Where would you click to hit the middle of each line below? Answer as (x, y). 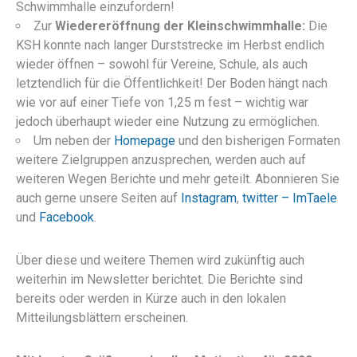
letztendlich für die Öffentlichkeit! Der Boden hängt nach (172, 83)
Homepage (145, 140)
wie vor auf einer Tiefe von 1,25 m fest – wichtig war (162, 102)
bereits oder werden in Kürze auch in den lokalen (151, 298)
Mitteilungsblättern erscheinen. (102, 317)
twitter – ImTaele (290, 198)
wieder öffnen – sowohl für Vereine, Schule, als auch (162, 64)
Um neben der (74, 140)
